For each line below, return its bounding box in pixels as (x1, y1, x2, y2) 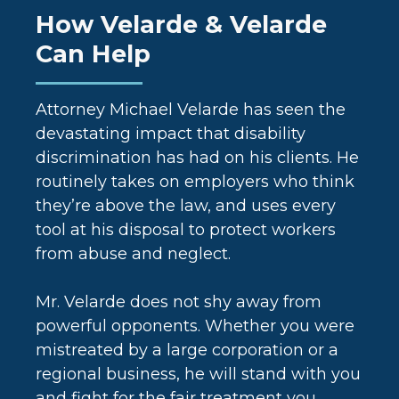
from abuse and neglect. (36, 244, 232, 265)
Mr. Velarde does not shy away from (36, 292, 322, 313)
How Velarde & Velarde (36, 10, 328, 40)
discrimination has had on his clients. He (36, 148, 360, 168)
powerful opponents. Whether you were (36, 316, 355, 337)
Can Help (36, 39, 151, 69)
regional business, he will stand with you (36, 364, 362, 385)
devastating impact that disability (36, 124, 306, 144)
